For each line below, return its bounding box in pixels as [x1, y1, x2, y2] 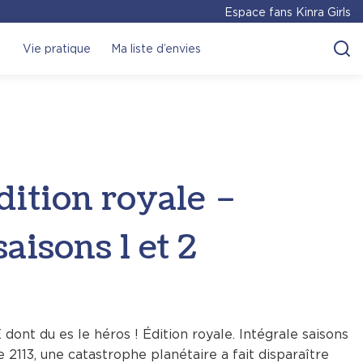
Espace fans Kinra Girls [224, 5, 351, 19]
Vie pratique [22, 42, 91, 55]
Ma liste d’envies [110, 42, 201, 55]
